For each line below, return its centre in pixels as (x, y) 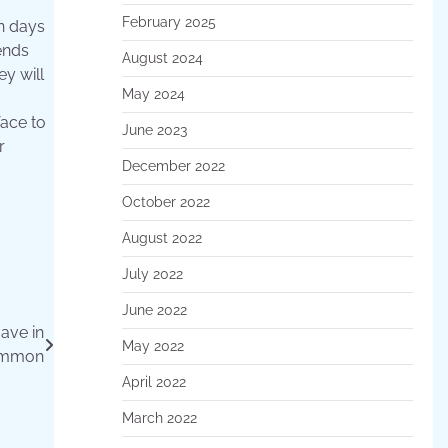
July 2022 (152, 273)
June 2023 (154, 129)
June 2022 (154, 309)
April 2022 (153, 381)
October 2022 (165, 201)
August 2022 (161, 237)
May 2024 (153, 93)
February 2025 (168, 21)
